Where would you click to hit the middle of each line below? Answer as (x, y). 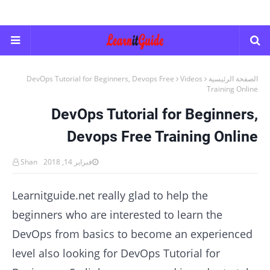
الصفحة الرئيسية (233, 79)
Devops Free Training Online (162, 137)
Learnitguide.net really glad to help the (110, 195)
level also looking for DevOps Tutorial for (116, 253)
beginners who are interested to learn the (117, 215)
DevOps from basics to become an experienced (132, 234)
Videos (191, 79)
